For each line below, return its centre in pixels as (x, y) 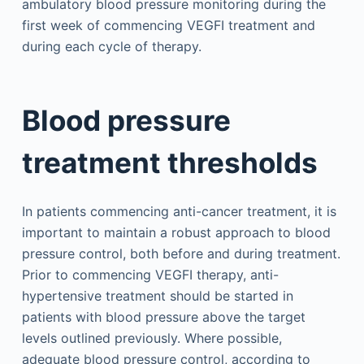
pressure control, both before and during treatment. (181, 253)
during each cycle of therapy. (111, 46)
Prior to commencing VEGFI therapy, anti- (150, 274)
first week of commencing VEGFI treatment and (168, 25)
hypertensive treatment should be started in (157, 295)
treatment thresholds (169, 162)
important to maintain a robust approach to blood (176, 232)
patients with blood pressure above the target (163, 316)
